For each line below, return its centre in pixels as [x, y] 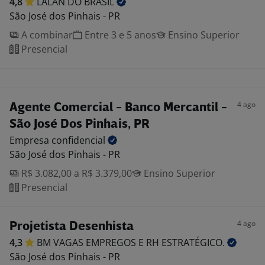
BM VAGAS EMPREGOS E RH [99, 243]
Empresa [30, 140]
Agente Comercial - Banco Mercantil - [118, 108]
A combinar [46, 35]
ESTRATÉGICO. [194, 243]
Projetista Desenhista [72, 227]
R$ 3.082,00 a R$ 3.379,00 [75, 173]
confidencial [80, 140]
